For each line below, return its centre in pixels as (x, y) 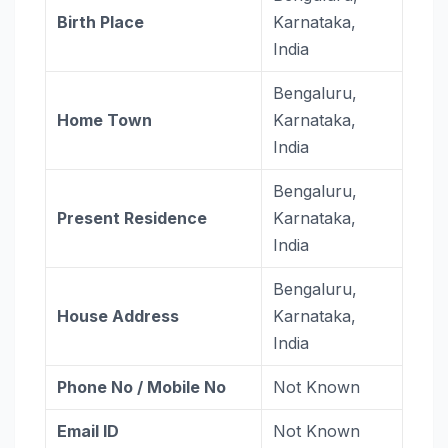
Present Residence (132, 218)
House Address (118, 316)
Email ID (88, 431)
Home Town (105, 120)
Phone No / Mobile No (142, 387)
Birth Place (101, 22)
